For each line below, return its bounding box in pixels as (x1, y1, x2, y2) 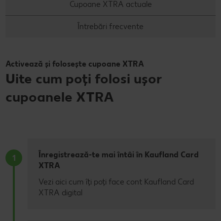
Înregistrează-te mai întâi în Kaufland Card (38, 149, 199, 159)
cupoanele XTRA (5, 88, 114, 105)
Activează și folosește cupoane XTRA (5, 59, 144, 69)
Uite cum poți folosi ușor (5, 70, 162, 87)
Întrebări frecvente (77, 21, 144, 31)
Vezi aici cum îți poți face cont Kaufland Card (38, 177, 194, 186)
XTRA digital (38, 187, 82, 197)
